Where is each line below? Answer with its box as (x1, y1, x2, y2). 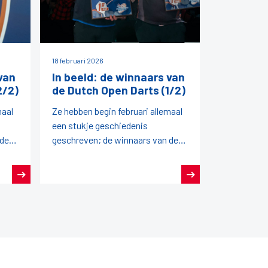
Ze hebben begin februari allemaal (52, 105, 182, 117)
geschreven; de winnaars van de (52, 134, 178, 146)
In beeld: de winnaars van (52, 70, 185, 84)
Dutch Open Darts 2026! (52, 148, 147, 160)
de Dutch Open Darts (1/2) (52, 83, 185, 98)
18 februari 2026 (52, 56, 103, 65)
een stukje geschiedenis (52, 120, 148, 132)
